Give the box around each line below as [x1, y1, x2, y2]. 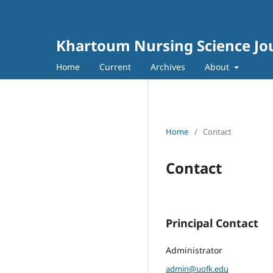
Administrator [166, 244, 222, 256]
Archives [151, 60, 185, 73]
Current [99, 60, 131, 73]
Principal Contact [166, 215, 258, 230]
